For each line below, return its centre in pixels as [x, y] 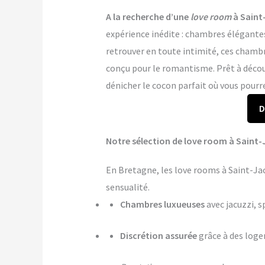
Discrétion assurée [158, 236]
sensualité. [127, 187]
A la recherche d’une [148, 17]
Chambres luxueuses [162, 204]
